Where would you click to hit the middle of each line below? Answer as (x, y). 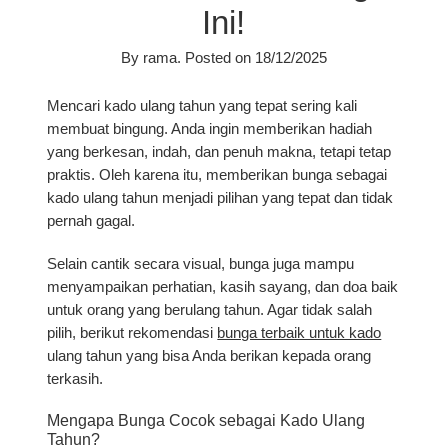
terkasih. (75, 378)
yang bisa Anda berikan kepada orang (247, 355)
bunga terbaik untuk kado (299, 332)
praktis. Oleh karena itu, (127, 174)
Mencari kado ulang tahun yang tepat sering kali (202, 105)
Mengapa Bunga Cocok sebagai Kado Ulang (206, 420)
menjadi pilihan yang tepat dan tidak (276, 197)
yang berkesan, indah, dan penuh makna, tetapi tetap (219, 151)
